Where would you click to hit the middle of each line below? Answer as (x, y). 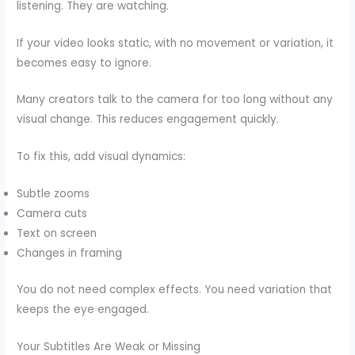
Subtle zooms (53, 194)
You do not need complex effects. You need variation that (175, 289)
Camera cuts (52, 214)
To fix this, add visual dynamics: (101, 157)
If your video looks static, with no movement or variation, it (176, 43)
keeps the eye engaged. (83, 309)
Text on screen (57, 234)
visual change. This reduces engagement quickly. (148, 120)
